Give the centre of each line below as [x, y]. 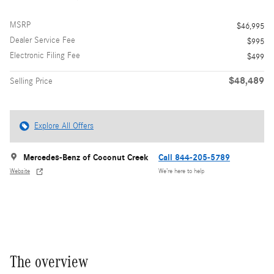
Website [20, 172]
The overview [49, 261]
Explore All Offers [64, 126]
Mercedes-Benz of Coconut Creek [86, 157]
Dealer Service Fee [43, 40]
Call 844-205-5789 [194, 157]
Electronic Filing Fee [45, 55]
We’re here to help [181, 172]
